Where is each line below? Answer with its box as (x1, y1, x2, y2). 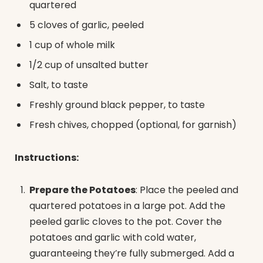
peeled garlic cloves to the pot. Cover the (29, 215, 222, 229)
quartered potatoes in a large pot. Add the (29, 199, 225, 213)
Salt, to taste (29, 77, 88, 92)
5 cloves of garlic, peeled (29, 18, 144, 32)
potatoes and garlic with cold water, (29, 231, 196, 245)
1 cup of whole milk (29, 38, 115, 52)
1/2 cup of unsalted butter (29, 58, 149, 72)
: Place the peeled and (136, 183, 238, 197)
